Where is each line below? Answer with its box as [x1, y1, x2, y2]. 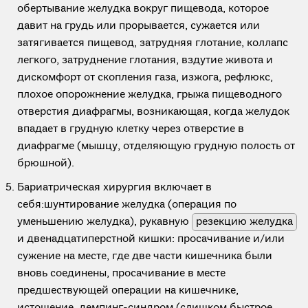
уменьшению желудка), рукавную [17, 215, 192, 229]
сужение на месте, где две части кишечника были [17, 250, 272, 263]
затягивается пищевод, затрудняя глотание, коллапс [17, 36, 288, 50]
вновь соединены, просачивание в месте [17, 267, 225, 280]
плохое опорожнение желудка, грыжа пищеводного [17, 88, 282, 102]
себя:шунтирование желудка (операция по [17, 198, 236, 212]
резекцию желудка [196, 215, 293, 229]
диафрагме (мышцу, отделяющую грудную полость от [17, 140, 295, 153]
